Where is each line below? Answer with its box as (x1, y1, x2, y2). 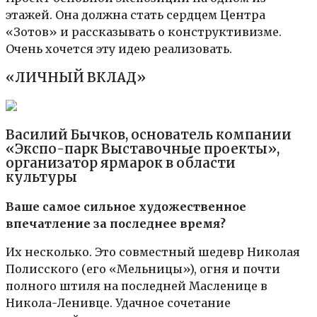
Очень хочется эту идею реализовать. (6, 42, 232, 57)
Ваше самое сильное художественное (6, 200, 246, 214)
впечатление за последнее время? (6, 217, 226, 231)
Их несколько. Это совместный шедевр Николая (6, 245, 300, 260)
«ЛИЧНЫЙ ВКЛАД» (6, 69, 146, 86)
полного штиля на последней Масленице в (6, 279, 267, 294)
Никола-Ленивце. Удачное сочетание (6, 296, 231, 311)
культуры (6, 169, 77, 186)
